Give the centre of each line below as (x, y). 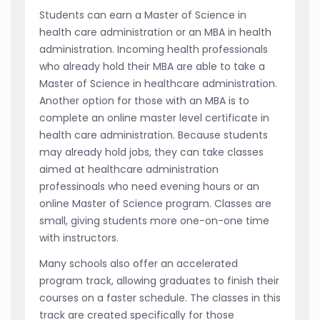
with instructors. (79, 237)
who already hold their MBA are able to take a (152, 66)
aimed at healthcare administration (129, 169)
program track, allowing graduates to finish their (159, 280)
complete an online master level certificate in (154, 117)
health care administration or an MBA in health (155, 32)
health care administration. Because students (154, 135)
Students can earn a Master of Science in (143, 15)
